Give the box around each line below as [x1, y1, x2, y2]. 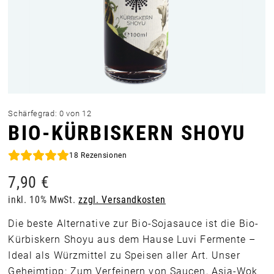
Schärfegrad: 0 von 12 [8, 109, 92, 118]
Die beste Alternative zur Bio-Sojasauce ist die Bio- [8, 217, 259, 229]
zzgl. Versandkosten [78, 194, 166, 206]
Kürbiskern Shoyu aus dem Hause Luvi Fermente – [8, 233, 256, 245]
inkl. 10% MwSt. [8, 194, 79, 206]
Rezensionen [78, 151, 127, 160]
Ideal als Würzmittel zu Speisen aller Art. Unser [8, 249, 240, 261]
